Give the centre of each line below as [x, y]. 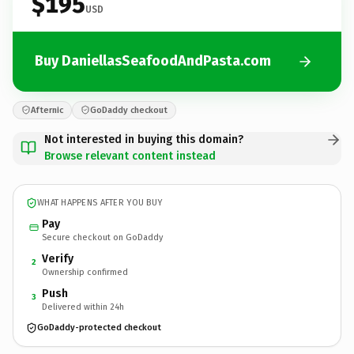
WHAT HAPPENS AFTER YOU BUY [100, 203]
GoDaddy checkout [129, 110]
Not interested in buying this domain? [144, 139]
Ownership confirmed [85, 272]
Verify [58, 258]
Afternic [47, 110]
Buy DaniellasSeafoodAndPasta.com [153, 61]
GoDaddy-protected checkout [99, 328]
